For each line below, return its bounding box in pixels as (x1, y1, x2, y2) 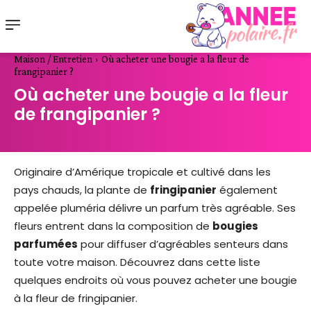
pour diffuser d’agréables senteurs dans (78, 237, 288, 252)
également (217, 183, 278, 198)
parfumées (14, 237, 78, 252)
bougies (212, 219, 258, 234)
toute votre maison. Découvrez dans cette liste (14, 255, 260, 270)
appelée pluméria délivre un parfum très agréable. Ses (14, 201, 296, 216)
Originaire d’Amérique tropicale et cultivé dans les (14, 165, 271, 180)
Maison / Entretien (14, 53, 92, 65)
